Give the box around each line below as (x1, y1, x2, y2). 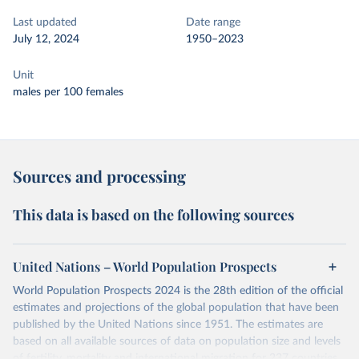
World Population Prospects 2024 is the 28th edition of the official (13, 285, 343, 296)
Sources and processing (13, 165, 186, 187)
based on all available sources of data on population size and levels (13, 336, 341, 347)
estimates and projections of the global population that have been (13, 302, 339, 313)
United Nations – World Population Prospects (13, 258, 276, 275)
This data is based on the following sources (13, 205, 294, 224)
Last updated (13, 17, 77, 28)
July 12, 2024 (13, 34, 79, 45)
